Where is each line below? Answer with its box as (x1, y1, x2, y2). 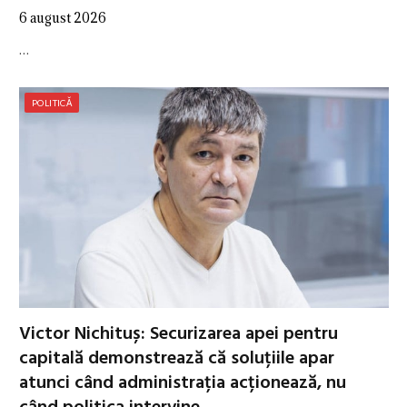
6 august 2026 (19, 9, 106, 27)
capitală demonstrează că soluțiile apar (19, 343, 334, 373)
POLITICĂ (32, 97, 73, 109)
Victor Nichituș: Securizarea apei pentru (19, 319, 338, 349)
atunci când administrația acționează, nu (19, 368, 346, 398)
